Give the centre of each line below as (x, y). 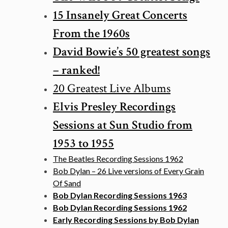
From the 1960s (91, 34)
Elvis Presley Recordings (114, 107)
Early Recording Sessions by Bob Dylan (126, 220)
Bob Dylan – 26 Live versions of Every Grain (129, 171)
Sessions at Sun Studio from (123, 125)
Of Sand (67, 183)
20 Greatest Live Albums (112, 89)
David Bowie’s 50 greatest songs (132, 52)
